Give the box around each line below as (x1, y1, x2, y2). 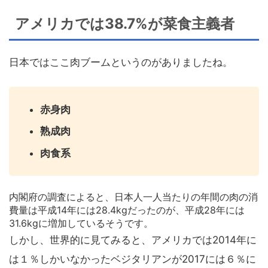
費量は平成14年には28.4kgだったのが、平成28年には (9, 204, 245, 217)
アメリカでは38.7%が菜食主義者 (15, 14, 234, 32)
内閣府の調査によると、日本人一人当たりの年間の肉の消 (9, 191, 258, 203)
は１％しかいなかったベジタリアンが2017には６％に (9, 253, 256, 266)
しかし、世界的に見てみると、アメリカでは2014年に (9, 234, 257, 246)
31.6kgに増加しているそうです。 (9, 217, 153, 230)
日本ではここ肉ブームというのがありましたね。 (9, 56, 233, 68)
